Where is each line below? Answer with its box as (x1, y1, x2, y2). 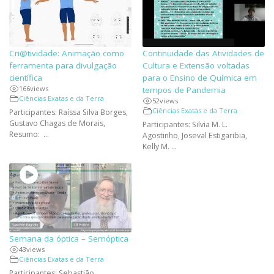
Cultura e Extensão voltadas (143, 59, 250, 71)
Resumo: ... (9, 128, 49, 139)
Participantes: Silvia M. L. (143, 119, 228, 130)
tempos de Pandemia (143, 84, 226, 95)
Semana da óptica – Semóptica (9, 232, 128, 244)
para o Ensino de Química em (143, 72, 257, 83)
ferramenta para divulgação (9, 59, 117, 71)
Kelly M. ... (143, 141, 177, 152)
